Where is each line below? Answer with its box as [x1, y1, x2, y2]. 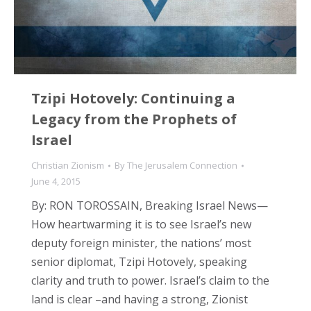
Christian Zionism [31, 159, 104, 172]
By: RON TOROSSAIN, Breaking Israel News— [31, 198, 268, 214]
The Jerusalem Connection [127, 159, 237, 172]
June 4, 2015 [31, 175, 81, 188]
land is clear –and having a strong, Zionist [31, 292, 248, 308]
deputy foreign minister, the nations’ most [31, 235, 251, 251]
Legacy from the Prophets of [31, 110, 237, 129]
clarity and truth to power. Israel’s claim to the [31, 273, 269, 289]
